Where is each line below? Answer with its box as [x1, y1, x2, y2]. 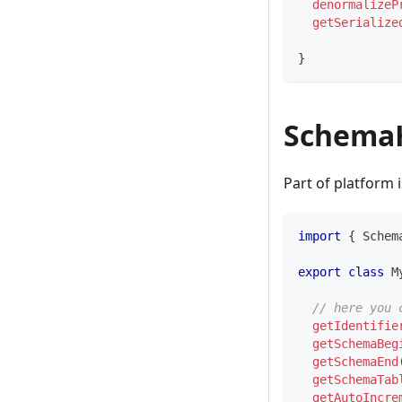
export [298, 265, 341, 280]
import [298, 229, 341, 244]
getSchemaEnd [312, 354, 398, 370]
